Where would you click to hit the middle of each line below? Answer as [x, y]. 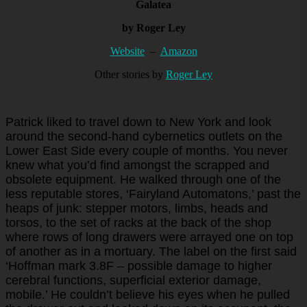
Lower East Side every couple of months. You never [147, 150]
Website [127, 51]
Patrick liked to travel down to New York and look [138, 122]
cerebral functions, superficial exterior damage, [133, 280]
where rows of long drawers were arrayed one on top [149, 237]
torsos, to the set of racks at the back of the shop [138, 222]
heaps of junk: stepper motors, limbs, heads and [137, 208]
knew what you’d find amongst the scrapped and [137, 165]
